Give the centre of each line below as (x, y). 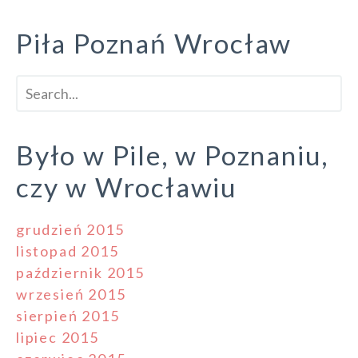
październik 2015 (80, 273)
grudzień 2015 (70, 230)
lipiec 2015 (58, 338)
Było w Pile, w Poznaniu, (173, 155)
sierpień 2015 (68, 316)
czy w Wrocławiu (127, 187)
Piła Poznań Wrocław (154, 44)
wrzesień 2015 (71, 294)
